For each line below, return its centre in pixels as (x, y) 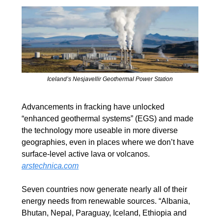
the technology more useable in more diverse (100, 131)
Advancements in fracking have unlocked (93, 107)
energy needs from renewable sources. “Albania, (106, 201)
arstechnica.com (50, 166)
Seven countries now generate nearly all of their (104, 190)
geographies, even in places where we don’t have (108, 142)
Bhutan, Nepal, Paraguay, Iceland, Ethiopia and (104, 213)
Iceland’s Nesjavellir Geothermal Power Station (110, 79)
